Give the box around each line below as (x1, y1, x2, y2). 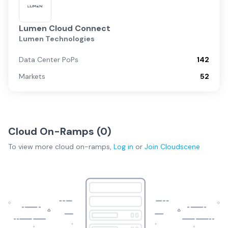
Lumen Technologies (19, 34, 95, 43)
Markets (19, 72, 45, 81)
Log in (113, 142, 133, 151)
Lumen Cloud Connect (19, 23, 110, 34)
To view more (8, 142, 55, 151)
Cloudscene (160, 142, 200, 151)
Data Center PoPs (19, 55, 78, 64)
